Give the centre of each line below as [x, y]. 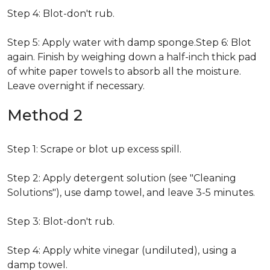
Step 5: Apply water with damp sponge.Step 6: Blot [129, 42]
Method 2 [45, 115]
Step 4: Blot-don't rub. [61, 14]
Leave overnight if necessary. [76, 86]
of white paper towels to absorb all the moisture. [124, 71]
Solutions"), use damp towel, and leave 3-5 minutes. [131, 193]
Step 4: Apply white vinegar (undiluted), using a [122, 250]
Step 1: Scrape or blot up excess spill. [94, 149]
